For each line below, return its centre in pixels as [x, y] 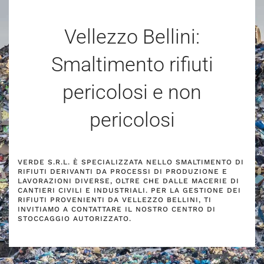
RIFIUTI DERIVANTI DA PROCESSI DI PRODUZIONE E [123, 171]
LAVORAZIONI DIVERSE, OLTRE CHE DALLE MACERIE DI [128, 181]
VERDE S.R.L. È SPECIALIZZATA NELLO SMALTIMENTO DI [131, 162]
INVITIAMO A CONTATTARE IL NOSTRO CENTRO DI [117, 209]
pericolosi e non [132, 92]
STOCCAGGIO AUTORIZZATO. [75, 219]
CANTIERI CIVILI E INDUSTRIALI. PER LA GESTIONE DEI [129, 190]
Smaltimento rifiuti [132, 64]
